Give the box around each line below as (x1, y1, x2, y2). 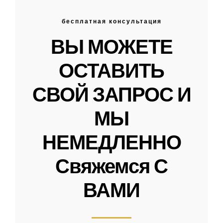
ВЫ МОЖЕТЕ (50, 35, 173, 59)
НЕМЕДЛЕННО (42, 130, 181, 154)
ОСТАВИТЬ (59, 59, 164, 83)
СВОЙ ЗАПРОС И (32, 83, 191, 107)
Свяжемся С (55, 154, 168, 178)
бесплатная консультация (61, 18, 162, 25)
